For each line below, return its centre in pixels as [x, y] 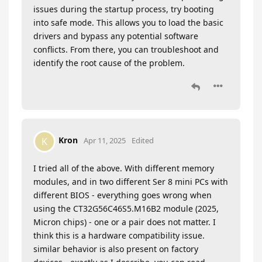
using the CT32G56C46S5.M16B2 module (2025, [126, 208]
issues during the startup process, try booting [124, 9]
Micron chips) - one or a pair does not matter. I [125, 222]
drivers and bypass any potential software [116, 36]
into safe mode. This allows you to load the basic [128, 22]
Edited [143, 141]
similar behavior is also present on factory [116, 249]
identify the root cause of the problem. [109, 63]
